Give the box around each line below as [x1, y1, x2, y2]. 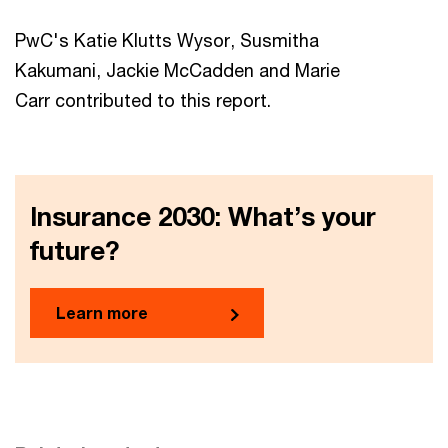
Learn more [56, 303, 148, 322]
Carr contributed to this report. [15, 89, 271, 111]
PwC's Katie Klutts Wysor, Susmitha [15, 29, 319, 51]
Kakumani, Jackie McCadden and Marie [15, 59, 340, 81]
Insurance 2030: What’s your [30, 201, 376, 232]
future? [30, 235, 120, 266]
